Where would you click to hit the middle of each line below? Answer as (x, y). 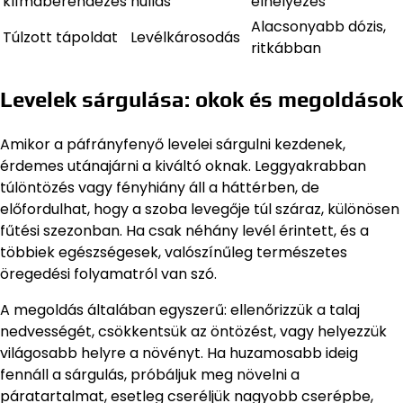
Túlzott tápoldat (60, 38)
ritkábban (286, 49)
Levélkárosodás (185, 38)
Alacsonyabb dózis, (318, 27)
